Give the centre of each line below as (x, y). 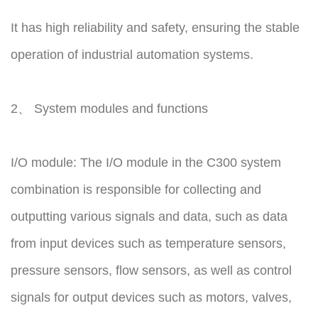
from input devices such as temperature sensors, (148, 244)
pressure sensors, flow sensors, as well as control (151, 271)
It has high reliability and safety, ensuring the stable (155, 28)
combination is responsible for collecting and (136, 190)
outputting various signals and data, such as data (149, 217)
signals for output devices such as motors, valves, (151, 298)
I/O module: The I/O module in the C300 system (146, 163)
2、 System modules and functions (109, 109)
